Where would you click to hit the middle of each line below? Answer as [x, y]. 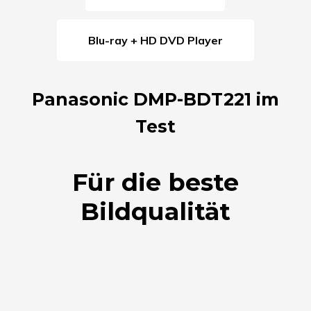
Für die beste [155, 182]
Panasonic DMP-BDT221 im [155, 99]
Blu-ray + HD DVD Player [159, 40]
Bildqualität [155, 211]
